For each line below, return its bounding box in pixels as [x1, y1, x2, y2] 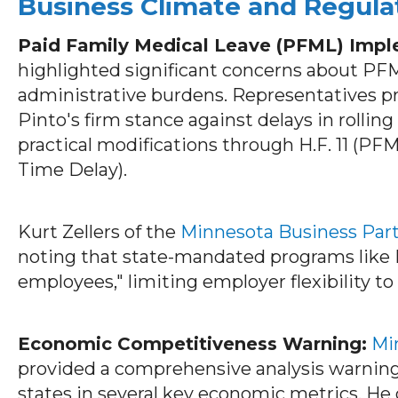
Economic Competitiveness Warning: [18, 332, 367, 354]
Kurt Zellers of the [18, 220, 180, 243]
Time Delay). [18, 158, 127, 180]
